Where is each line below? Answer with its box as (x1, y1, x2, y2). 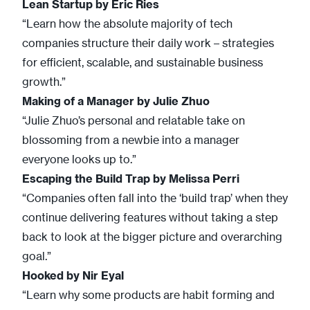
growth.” (22, 74, 66, 89)
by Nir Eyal (66, 268, 124, 282)
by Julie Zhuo (137, 93, 210, 108)
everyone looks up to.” (22, 152, 136, 166)
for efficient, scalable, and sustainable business (22, 55, 263, 69)
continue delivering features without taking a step (22, 210, 278, 224)
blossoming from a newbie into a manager (22, 132, 239, 147)
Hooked (22, 268, 66, 282)
